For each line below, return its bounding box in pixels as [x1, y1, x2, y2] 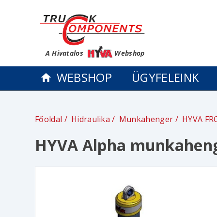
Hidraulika [71, 114, 110, 125]
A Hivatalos [45, 48, 86, 58]
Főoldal [35, 114, 62, 125]
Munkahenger [119, 114, 173, 125]
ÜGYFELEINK [132, 69, 199, 86]
